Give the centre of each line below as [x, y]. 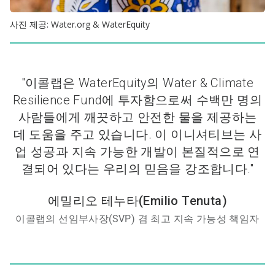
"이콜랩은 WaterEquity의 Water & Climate [137, 83]
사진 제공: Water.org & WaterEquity [80, 24]
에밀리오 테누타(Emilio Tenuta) [137, 200]
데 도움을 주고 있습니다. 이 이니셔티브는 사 [137, 134]
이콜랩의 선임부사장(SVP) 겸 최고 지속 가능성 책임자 [137, 219]
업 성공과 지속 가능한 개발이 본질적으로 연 [137, 151]
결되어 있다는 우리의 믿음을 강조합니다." [137, 168]
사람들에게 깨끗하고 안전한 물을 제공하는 [137, 117]
